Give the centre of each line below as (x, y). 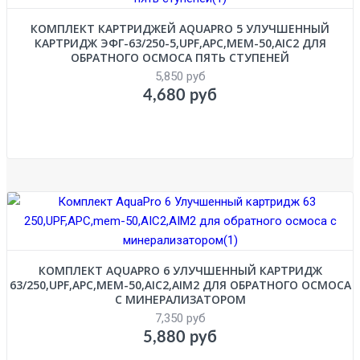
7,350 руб (180, 318)
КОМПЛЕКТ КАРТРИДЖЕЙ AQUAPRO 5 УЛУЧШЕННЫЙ (180, 28)
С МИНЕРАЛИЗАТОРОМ (180, 299)
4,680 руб (180, 95)
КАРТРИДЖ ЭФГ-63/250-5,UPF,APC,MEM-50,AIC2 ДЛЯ (180, 43)
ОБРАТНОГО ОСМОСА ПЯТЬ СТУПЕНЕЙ (180, 57)
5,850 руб (180, 76)
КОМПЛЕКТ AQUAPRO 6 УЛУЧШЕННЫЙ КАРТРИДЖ (180, 270)
